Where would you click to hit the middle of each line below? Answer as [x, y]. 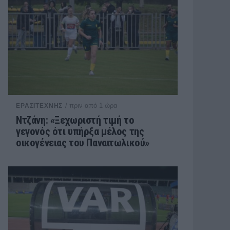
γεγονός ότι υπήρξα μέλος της [80, 131]
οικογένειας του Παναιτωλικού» [83, 143]
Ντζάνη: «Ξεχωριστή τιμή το [75, 120]
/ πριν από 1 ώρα [92, 106]
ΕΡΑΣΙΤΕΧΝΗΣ [40, 106]
